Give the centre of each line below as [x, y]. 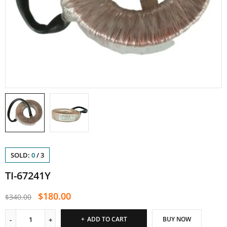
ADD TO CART [107, 219]
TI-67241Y [28, 176]
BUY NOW [177, 219]
